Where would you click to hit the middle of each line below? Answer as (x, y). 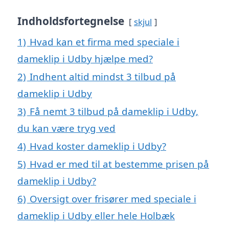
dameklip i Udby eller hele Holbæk (96, 216)
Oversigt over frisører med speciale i (113, 199)
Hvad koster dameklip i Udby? (98, 146)
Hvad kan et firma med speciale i (105, 42)
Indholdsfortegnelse (71, 21)
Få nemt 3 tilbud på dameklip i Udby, (114, 111)
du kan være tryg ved (66, 128)
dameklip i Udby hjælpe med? (85, 59)
